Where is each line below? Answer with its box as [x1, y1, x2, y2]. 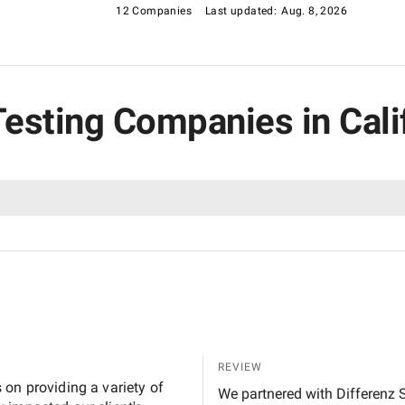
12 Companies [116, 5, 192, 17]
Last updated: [204, 5, 278, 17]
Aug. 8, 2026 [281, 5, 347, 17]
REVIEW [217, 360, 262, 373]
